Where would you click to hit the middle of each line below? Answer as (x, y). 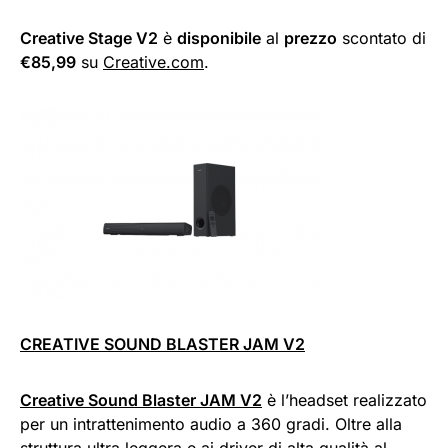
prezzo (310, 37)
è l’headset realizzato (344, 399)
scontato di (381, 37)
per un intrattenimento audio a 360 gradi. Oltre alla (211, 423)
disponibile (219, 37)
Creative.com (153, 61)
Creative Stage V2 (89, 37)
